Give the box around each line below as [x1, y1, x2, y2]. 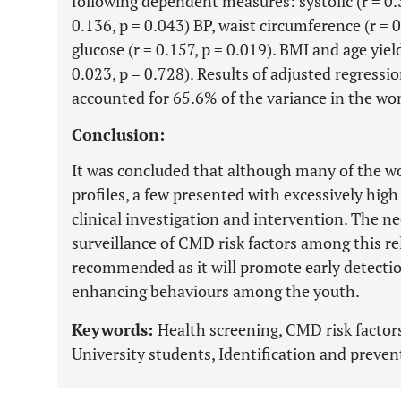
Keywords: [72, 319, 158, 340]
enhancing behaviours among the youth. [72, 280, 360, 302]
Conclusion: [72, 124, 165, 145]
